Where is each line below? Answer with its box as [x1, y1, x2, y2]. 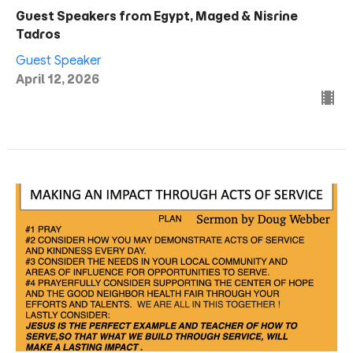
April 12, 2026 [16, 72, 99, 87]
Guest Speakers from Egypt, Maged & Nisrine [16, 9, 298, 24]
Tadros [16, 27, 61, 43]
